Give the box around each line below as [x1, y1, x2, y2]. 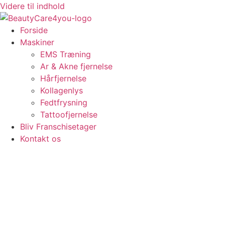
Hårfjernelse [40, 73, 86, 83]
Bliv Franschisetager [20, 122, 96, 132]
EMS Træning [40, 49, 91, 59]
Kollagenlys [40, 85, 83, 95]
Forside [20, 25, 48, 35]
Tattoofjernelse [40, 109, 97, 120]
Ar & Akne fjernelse [40, 61, 113, 71]
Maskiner [20, 37, 54, 47]
